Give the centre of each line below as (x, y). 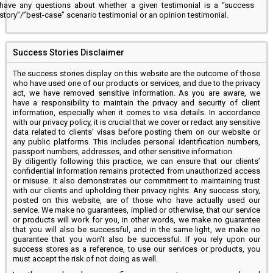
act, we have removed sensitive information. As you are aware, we (136, 93)
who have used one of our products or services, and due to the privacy (136, 83)
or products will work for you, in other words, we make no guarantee (136, 219)
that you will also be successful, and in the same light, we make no (136, 229)
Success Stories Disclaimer (69, 52)
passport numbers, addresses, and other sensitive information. (123, 151)
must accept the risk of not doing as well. (85, 258)
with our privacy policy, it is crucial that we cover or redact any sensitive (136, 122)
